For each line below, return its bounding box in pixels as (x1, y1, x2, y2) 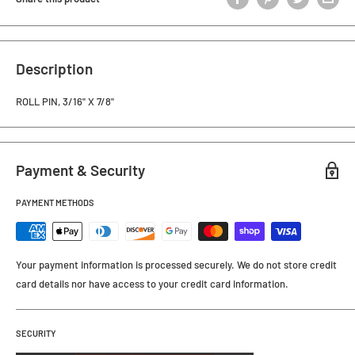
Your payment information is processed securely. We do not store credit (16, 258, 337, 271)
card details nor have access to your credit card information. (16, 277, 288, 290)
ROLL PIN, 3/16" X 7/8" (16, 95, 114, 109)
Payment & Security (16, 161, 145, 180)
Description (16, 59, 93, 78)
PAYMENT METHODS (16, 197, 94, 208)
